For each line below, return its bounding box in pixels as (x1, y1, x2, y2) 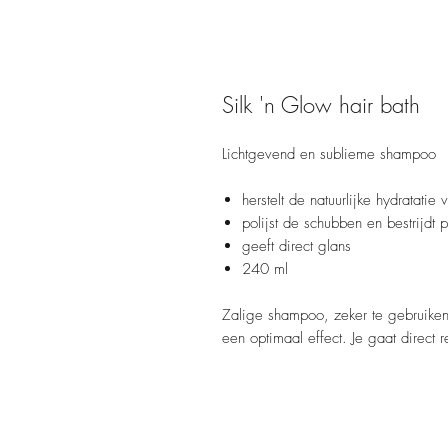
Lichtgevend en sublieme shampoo (222, 143, 436, 164)
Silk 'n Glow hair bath (222, 89, 420, 120)
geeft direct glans (242, 235, 351, 256)
